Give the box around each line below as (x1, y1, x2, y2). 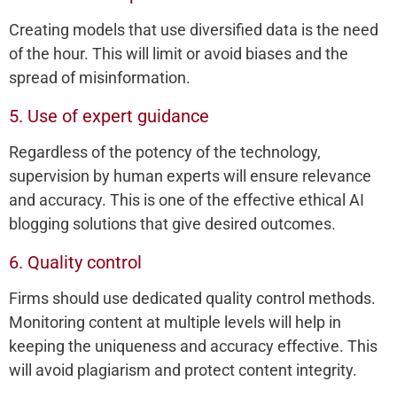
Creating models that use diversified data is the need (9, 20, 378, 39)
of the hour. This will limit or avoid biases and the (9, 44, 348, 63)
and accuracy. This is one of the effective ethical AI (9, 191, 364, 209)
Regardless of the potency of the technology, (9, 143, 321, 161)
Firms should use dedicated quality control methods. (9, 289, 376, 307)
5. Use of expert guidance (9, 105, 209, 127)
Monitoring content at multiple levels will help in (9, 313, 341, 331)
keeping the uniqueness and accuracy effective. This (9, 337, 378, 355)
